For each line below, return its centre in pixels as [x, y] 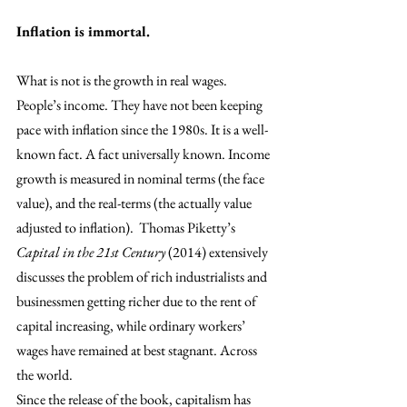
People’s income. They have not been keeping [141, 104]
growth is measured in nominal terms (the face [142, 178]
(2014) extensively [218, 252]
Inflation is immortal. [85, 31]
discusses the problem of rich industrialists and [143, 276]
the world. [46, 374]
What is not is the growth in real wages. [123, 80]
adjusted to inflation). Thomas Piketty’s [127, 227]
